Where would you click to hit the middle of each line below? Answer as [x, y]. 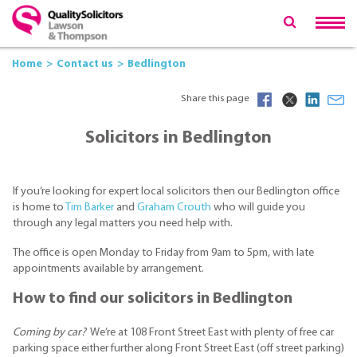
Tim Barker [90, 208]
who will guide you [258, 208]
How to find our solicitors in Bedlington [153, 299]
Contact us [85, 65]
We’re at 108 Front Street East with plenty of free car [210, 333]
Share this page [215, 98]
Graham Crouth [174, 208]
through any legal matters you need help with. [123, 224]
